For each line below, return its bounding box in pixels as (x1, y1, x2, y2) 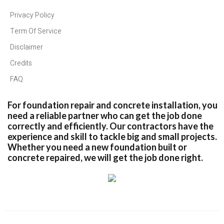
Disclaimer (10, 42, 43, 52)
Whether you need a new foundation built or (7, 141, 187, 152)
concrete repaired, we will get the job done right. (7, 152, 203, 163)
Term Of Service (10, 26, 61, 36)
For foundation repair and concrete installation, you (7, 99, 217, 110)
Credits (10, 58, 32, 68)
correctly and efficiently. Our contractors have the (7, 120, 213, 131)
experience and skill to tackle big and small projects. (7, 131, 217, 142)
